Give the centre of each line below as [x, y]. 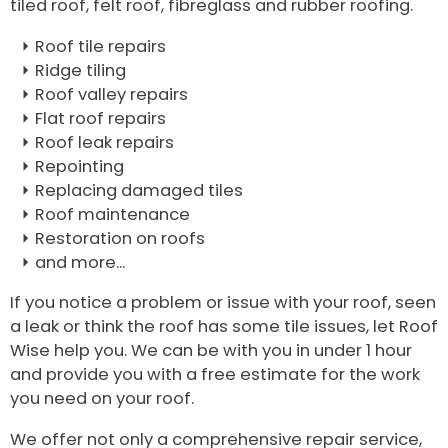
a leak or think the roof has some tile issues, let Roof [224, 327]
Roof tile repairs [100, 46]
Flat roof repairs [100, 118]
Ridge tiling [80, 70]
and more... [80, 262]
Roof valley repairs [111, 94]
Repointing [79, 166]
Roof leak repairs [104, 142]
